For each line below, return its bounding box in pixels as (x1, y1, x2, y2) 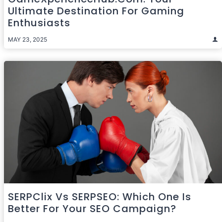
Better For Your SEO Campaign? (8, 202, 176, 216)
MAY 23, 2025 (8, 35, 47, 43)
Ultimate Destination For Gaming (8, 3, 184, 18)
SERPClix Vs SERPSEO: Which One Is (8, 190, 191, 204)
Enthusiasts (8, 15, 70, 30)
